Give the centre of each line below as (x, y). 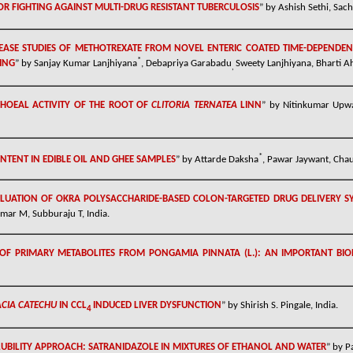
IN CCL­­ (73, 305)
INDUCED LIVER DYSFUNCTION (157, 305)
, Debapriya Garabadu (186, 64)
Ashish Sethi (303, 7)
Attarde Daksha (227, 160)
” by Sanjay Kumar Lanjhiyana (76, 64)
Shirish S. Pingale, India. (289, 305)
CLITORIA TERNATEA (194, 105)
